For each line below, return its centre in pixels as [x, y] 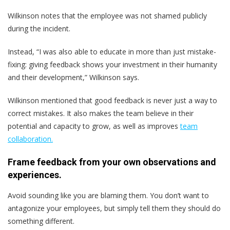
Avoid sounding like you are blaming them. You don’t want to [108, 195]
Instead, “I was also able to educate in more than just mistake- [112, 51]
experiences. [35, 175]
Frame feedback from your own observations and [112, 162]
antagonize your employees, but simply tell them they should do [114, 208]
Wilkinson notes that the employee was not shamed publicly [107, 15]
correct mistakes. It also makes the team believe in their [101, 113]
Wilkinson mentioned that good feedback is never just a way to [112, 100]
